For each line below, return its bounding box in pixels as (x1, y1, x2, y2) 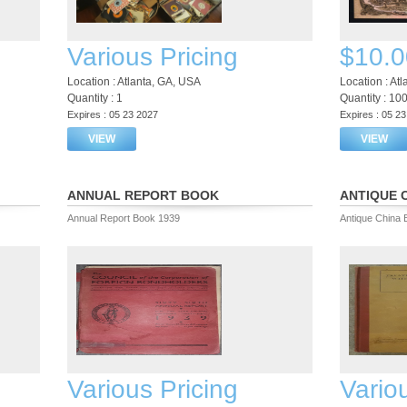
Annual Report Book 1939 (67, 213, 180, 223)
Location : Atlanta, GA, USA (67, 75, 201, 88)
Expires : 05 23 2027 (67, 109, 158, 120)
